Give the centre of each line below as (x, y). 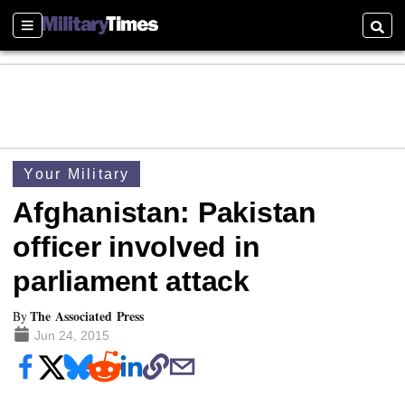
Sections (43, 33)
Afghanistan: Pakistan (165, 213)
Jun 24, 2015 (71, 336)
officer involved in (137, 247)
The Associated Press (87, 316)
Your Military (77, 174)
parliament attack (131, 282)
